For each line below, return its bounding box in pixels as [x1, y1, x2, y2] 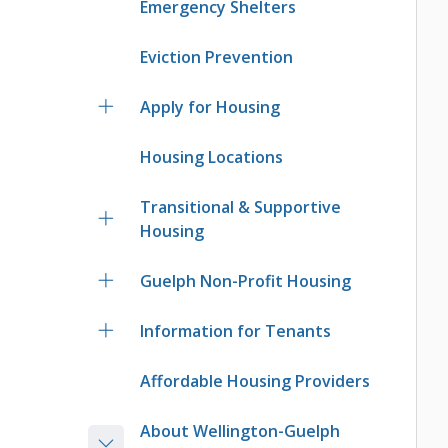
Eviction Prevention [140, 46, 294, 69]
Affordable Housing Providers [140, 370, 371, 393]
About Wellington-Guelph [140, 420, 341, 443]
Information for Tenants [140, 320, 332, 343]
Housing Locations [140, 146, 284, 169]
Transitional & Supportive [140, 196, 342, 219]
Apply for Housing [140, 96, 281, 119]
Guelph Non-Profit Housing [140, 270, 352, 293]
